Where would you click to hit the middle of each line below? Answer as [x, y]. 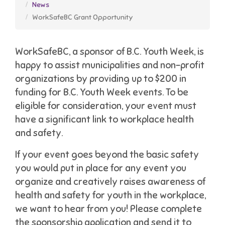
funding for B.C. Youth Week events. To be [102, 92]
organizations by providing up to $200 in [101, 79]
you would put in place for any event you [101, 168]
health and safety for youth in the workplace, [110, 195]
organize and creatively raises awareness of [110, 181]
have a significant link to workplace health [104, 120]
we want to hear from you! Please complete [108, 208]
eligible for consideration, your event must [106, 106]
